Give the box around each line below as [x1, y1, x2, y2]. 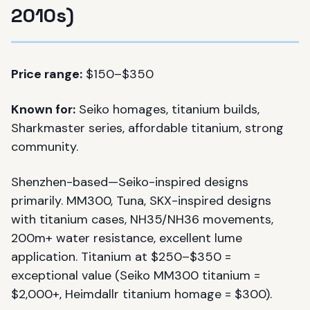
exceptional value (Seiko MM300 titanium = [11, 266, 260, 284]
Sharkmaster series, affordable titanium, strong [11, 119, 284, 136]
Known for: [11, 100, 75, 118]
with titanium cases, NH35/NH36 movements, [11, 210, 273, 228]
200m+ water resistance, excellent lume [11, 229, 242, 246]
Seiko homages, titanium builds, [75, 100, 259, 118]
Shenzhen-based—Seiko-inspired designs [11, 173, 248, 190]
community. [11, 138, 78, 155]
